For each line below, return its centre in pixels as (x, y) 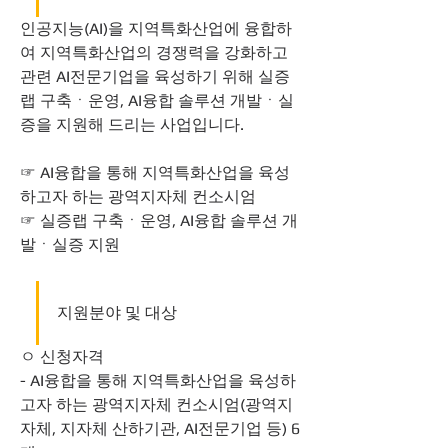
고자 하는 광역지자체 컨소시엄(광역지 (156, 404)
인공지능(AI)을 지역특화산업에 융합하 (156, 28)
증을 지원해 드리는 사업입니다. (132, 124)
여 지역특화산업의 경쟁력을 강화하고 (154, 52)
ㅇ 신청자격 (62, 356)
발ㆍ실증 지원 (70, 244)
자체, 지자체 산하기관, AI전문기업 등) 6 (160, 428)
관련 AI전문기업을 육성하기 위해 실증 (155, 76)
